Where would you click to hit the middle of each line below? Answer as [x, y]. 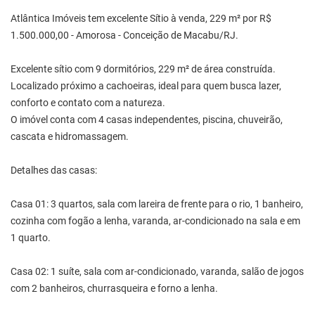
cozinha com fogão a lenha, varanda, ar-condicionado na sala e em [155, 221]
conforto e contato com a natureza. [88, 103]
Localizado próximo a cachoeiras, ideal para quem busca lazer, [146, 86]
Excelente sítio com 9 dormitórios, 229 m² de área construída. [143, 69]
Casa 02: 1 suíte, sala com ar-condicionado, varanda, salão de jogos [157, 271]
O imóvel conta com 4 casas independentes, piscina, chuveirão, [147, 120]
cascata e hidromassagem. [70, 136]
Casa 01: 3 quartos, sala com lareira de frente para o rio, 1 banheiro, [157, 204]
